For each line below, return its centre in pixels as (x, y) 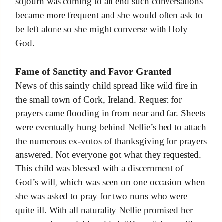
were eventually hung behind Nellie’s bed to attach (111, 127)
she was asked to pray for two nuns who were (101, 196)
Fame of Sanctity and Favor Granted (93, 72)
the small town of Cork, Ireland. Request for (99, 99)
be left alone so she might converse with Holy (102, 29)
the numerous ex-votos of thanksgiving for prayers (111, 141)
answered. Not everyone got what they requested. (108, 155)
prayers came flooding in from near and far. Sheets (110, 113)
